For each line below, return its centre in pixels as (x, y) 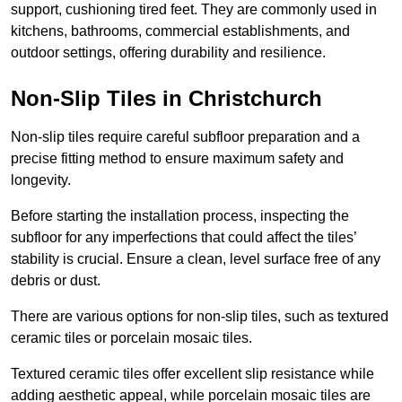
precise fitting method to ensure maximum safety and (177, 159)
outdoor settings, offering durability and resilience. (168, 53)
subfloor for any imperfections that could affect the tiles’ (184, 238)
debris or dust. (56, 281)
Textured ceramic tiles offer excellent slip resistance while (192, 374)
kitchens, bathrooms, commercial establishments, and (180, 31)
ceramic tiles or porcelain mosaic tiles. (133, 338)
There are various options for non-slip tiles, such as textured (200, 317)
